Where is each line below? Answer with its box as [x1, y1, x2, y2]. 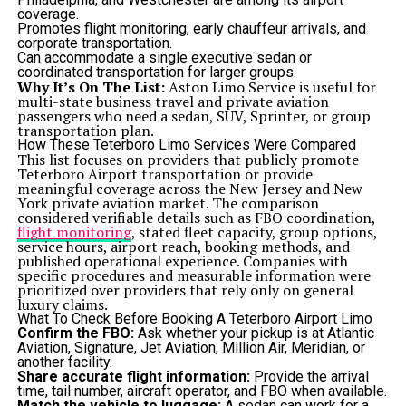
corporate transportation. [16, 34, 172, 52]
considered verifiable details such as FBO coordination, [16, 208, 375, 227]
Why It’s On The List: [16, 77, 165, 97]
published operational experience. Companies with [16, 251, 348, 271]
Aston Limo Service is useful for [164, 77, 376, 97]
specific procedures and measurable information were [16, 266, 371, 285]
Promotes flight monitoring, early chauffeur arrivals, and [16, 20, 366, 37]
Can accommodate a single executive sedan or [16, 49, 312, 66]
